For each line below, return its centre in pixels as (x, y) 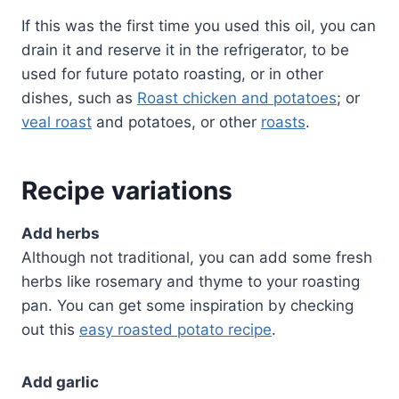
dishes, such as (79, 98)
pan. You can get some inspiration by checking (187, 306)
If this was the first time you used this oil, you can (199, 26)
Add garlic (60, 383)
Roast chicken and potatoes (237, 98)
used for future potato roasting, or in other (172, 74)
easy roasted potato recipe (175, 330)
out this (50, 330)
